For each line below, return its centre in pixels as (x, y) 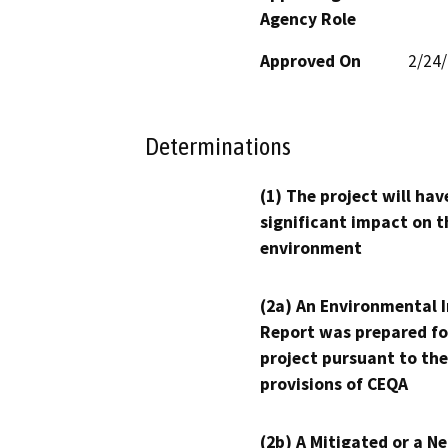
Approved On (310, 60)
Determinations (218, 146)
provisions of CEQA (334, 384)
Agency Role (308, 18)
